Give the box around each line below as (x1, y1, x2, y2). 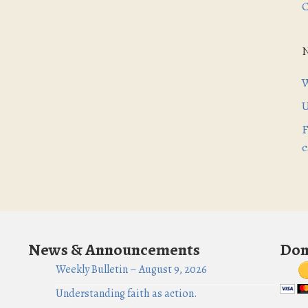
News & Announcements (27, 239, 200, 261)
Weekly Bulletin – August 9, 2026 (55, 262, 207, 277)
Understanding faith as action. (55, 286, 197, 301)
